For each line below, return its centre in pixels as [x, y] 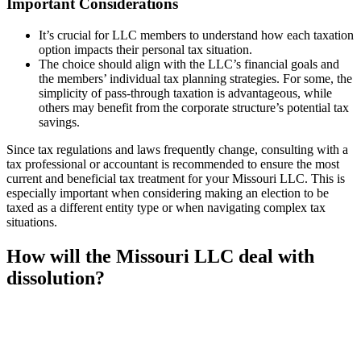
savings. [59, 122]
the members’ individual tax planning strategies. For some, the [195, 79]
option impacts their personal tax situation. [145, 50]
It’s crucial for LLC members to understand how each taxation [196, 35]
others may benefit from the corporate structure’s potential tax [194, 108]
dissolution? [56, 278]
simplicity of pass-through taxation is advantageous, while [185, 93]
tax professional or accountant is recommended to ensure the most [173, 164]
